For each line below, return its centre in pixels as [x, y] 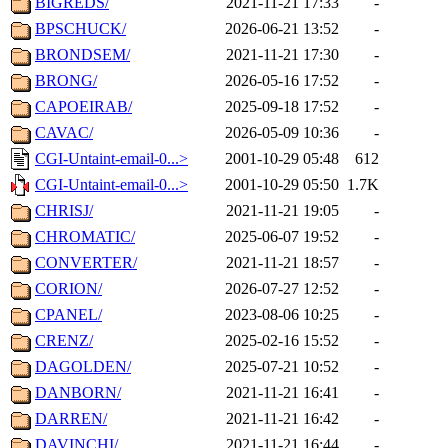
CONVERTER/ [86, 263]
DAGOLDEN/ [83, 367]
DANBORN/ [78, 393]
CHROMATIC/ [85, 237]
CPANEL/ [68, 315]
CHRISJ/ [64, 211]
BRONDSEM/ [82, 55]
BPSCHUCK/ [80, 29]
